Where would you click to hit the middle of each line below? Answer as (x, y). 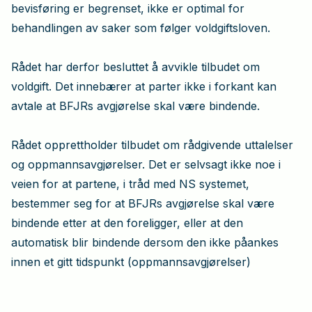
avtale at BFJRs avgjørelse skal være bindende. (135, 106)
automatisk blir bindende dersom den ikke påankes (145, 242)
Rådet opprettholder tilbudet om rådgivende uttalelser (152, 145)
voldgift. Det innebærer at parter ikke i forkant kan (144, 86)
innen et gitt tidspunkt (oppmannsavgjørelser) (131, 262)
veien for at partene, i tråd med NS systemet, (130, 184)
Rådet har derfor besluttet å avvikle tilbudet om (135, 67)
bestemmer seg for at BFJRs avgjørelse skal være (143, 203)
